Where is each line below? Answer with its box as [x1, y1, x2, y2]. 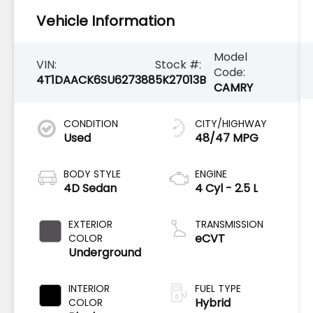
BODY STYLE [64, 166, 122, 181]
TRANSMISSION [194, 217, 263, 231]
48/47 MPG [194, 129, 259, 146]
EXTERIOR [68, 217, 113, 231]
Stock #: [155, 56, 202, 73]
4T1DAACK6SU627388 [36, 71, 156, 88]
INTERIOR [68, 281, 110, 296]
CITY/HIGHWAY [194, 116, 267, 131]
